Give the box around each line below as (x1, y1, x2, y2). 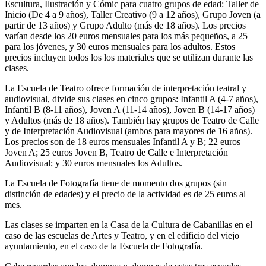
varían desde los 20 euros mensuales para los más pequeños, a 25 (5, 30, 248, 41)
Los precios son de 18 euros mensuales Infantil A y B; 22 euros (5, 136, 240, 147)
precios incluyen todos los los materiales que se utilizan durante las (5, 52, 253, 62)
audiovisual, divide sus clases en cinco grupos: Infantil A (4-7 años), (5, 93, 258, 104)
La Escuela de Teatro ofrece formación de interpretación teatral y (5, 83, 246, 93)
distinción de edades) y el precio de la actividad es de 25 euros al (5, 188, 246, 199)
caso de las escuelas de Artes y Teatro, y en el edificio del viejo (5, 230, 239, 240)
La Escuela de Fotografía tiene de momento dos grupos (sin (5, 178, 227, 188)
